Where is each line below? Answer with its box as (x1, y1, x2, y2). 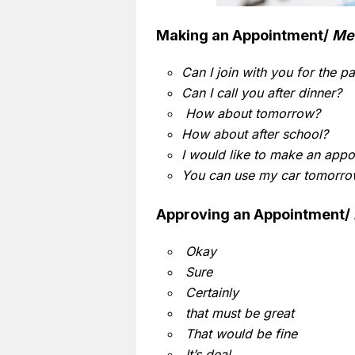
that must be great (181, 304, 294, 321)
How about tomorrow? (181, 105, 320, 121)
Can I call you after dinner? (181, 84, 342, 101)
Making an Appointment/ (156, 26, 332, 44)
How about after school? (181, 125, 328, 142)
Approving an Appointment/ (156, 205, 353, 223)
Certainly (181, 284, 239, 300)
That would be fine (181, 325, 297, 342)
